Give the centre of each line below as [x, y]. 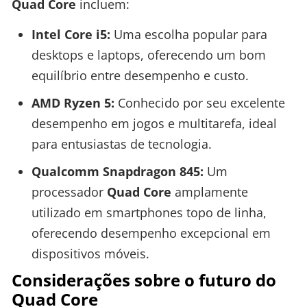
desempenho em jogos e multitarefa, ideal [154, 123]
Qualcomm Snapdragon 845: [117, 171]
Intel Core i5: [71, 34]
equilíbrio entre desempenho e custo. [140, 75]
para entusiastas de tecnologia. [121, 144]
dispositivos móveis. [90, 253]
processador [69, 192]
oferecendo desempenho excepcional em [151, 233]
